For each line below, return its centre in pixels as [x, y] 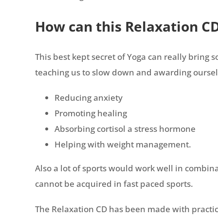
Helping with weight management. [123, 145]
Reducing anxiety [89, 98]
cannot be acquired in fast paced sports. [114, 184]
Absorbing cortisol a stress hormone [125, 129]
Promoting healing [91, 113]
